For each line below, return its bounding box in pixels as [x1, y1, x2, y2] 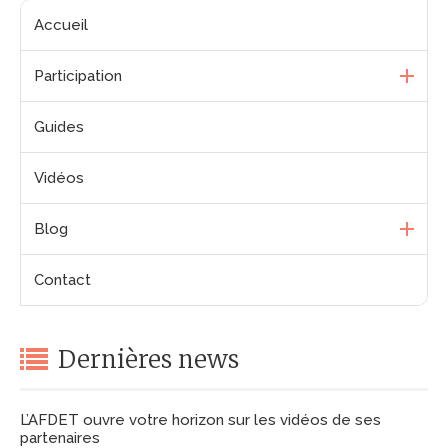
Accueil [34, 16, 88, 35]
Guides [34, 118, 84, 137]
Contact [34, 271, 91, 290]
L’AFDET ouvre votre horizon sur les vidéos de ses [20, 411, 381, 430]
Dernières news [58, 344, 239, 376]
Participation [34, 67, 122, 86]
